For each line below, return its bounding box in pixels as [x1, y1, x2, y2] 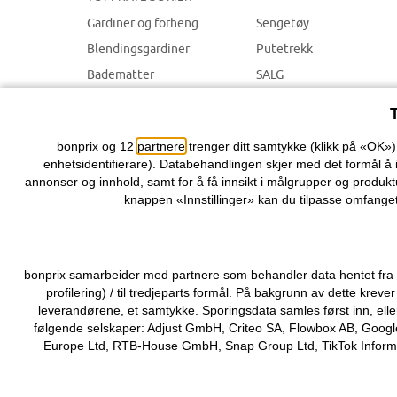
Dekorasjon [87, 93, 150, 107]
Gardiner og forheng [87, 16, 198, 30]
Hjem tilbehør [87, 119, 165, 133]
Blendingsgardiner [87, 42, 190, 56]
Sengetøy [256, 16, 310, 30]
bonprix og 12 [56, 139, 137, 153]
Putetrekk [256, 42, 314, 56]
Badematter [87, 67, 154, 82]
